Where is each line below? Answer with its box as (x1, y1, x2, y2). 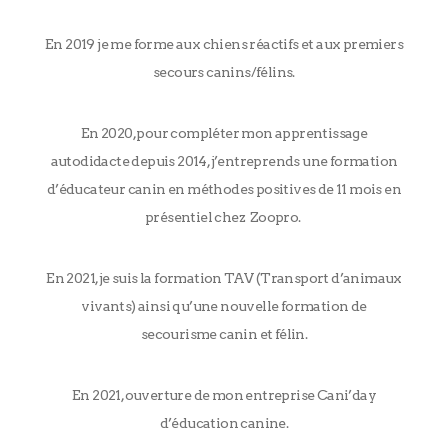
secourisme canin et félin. (140, 325, 308, 342)
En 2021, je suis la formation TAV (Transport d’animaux (46, 269, 402, 286)
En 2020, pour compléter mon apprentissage (80, 124, 368, 141)
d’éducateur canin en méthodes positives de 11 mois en (46, 180, 402, 197)
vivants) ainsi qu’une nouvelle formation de (81, 297, 367, 314)
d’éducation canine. (159, 414, 289, 431)
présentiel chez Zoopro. (144, 208, 303, 225)
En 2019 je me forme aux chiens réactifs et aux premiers (44, 35, 403, 52)
